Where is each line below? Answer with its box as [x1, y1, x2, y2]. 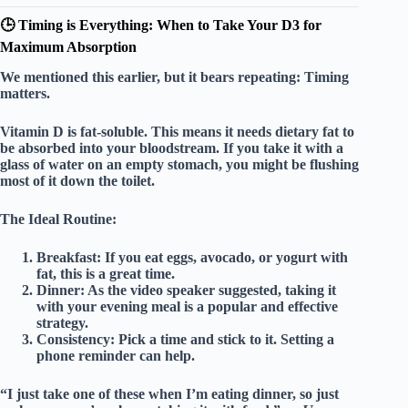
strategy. [36, 314, 88, 331]
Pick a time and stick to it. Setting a [115, 331, 334, 347]
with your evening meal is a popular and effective [36, 298, 338, 314]
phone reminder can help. [36, 347, 195, 363]
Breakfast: [36, 249, 101, 265]
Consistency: [36, 331, 115, 347]
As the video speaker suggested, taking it [85, 281, 336, 298]
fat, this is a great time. [36, 265, 175, 281]
